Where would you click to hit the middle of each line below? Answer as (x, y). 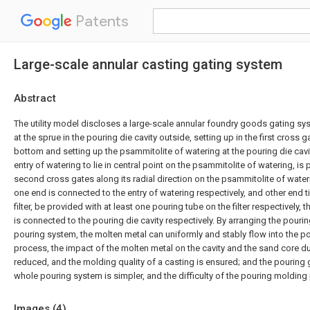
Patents (100, 21)
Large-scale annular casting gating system (148, 64)
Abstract (35, 98)
